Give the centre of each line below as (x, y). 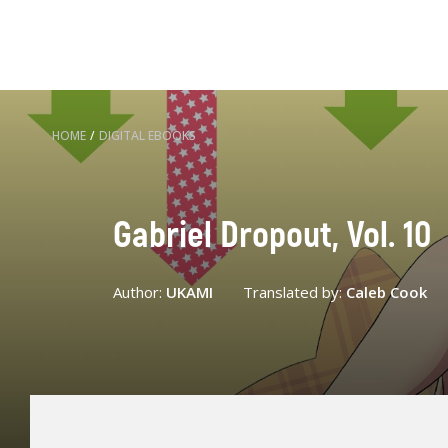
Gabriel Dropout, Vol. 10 (271, 235)
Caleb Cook (386, 291)
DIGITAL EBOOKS (147, 135)
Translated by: (294, 291)
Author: (139, 291)
